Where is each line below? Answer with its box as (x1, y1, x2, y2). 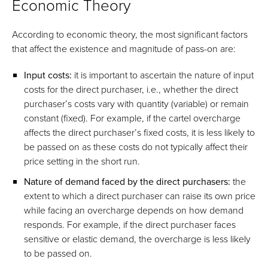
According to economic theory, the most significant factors (12, 28, 248, 41)
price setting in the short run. (24, 154, 140, 168)
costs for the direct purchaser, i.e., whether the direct (24, 83, 238, 96)
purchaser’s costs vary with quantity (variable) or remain (24, 97, 249, 111)
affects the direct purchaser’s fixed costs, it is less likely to (24, 126, 255, 139)
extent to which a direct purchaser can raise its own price (24, 189, 255, 203)
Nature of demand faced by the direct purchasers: (24, 175, 230, 188)
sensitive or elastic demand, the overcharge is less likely (24, 232, 251, 246)
